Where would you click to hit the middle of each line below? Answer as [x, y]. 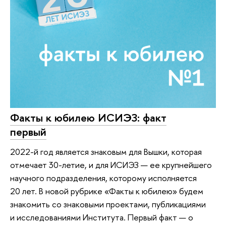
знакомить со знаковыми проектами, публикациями [108, 204]
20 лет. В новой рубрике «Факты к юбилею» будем [107, 191]
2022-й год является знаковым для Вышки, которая [106, 152]
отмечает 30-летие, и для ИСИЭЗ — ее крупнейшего [111, 165]
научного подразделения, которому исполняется [103, 178]
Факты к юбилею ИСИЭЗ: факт [88, 117]
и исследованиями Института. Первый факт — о [102, 217]
